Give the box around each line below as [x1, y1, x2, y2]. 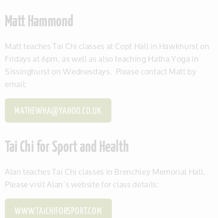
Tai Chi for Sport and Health [5, 140, 129, 156]
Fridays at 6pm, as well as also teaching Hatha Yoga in [5, 51, 199, 67]
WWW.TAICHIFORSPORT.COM [15, 207, 102, 217]
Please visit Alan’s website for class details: [5, 176, 159, 193]
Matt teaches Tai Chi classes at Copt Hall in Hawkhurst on [5, 38, 210, 54]
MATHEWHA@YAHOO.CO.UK [15, 107, 102, 117]
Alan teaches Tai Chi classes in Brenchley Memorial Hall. [5, 163, 207, 180]
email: [5, 76, 27, 92]
